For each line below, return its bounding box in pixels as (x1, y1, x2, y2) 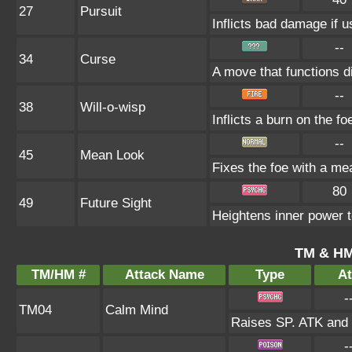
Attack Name (124, 267, 204, 282)
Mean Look (80, 148, 145, 163)
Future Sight (80, 196, 152, 211)
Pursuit (80, 4, 122, 19)
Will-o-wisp (80, 100, 145, 115)
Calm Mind (105, 302, 168, 317)
